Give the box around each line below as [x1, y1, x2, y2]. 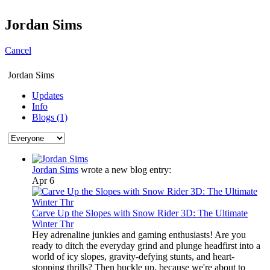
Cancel [5, 45, 31, 55]
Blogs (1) [32, 111, 67, 122]
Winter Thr [32, 218, 74, 229]
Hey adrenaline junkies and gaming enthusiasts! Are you [32, 229, 246, 240]
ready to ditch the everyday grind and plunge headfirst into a [32, 240, 260, 251]
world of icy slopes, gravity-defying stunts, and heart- [32, 251, 234, 262]
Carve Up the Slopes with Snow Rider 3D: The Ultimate [32, 207, 248, 218]
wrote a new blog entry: [78, 164, 171, 175]
